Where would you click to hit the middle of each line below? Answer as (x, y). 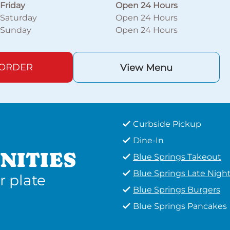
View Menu (146, 68)
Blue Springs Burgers (177, 190)
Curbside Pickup (167, 124)
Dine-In (148, 140)
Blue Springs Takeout (177, 157)
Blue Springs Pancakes (180, 206)
